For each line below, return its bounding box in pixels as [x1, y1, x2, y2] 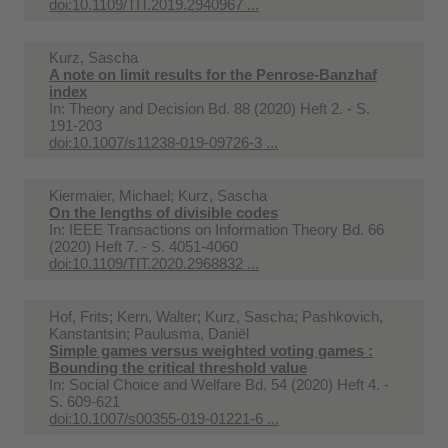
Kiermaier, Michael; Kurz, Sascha [49, 186, 267, 204]
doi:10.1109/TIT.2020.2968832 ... [49, 254, 259, 272]
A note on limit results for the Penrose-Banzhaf [49, 65, 377, 83]
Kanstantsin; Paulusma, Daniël [49, 324, 249, 342]
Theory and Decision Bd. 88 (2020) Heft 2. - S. [69, 99, 370, 117]
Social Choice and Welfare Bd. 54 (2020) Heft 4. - [69, 375, 389, 393]
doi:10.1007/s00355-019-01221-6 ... [49, 409, 279, 427]
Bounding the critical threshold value [49, 358, 307, 376]
